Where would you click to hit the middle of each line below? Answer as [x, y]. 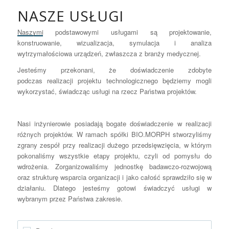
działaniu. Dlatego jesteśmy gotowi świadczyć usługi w [114, 188]
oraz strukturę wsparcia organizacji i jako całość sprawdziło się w [114, 177]
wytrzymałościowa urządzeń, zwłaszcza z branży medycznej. [109, 54]
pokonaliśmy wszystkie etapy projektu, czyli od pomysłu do [114, 156]
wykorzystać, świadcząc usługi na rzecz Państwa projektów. [107, 91]
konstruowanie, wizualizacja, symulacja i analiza [114, 43]
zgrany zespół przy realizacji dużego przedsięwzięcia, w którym [114, 145]
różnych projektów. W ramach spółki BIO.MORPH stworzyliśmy [114, 134]
